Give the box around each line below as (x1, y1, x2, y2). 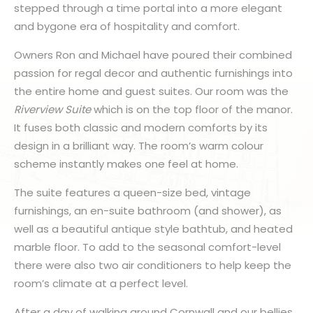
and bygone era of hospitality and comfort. (14, 19, 251, 34)
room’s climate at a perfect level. (14, 276, 191, 291)
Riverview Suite (14, 102, 91, 117)
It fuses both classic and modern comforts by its (14, 120, 268, 135)
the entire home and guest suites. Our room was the (14, 84, 289, 99)
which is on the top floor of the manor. (91, 102, 293, 117)
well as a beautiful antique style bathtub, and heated (14, 221, 293, 236)
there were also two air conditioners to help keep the (14, 258, 291, 272)
